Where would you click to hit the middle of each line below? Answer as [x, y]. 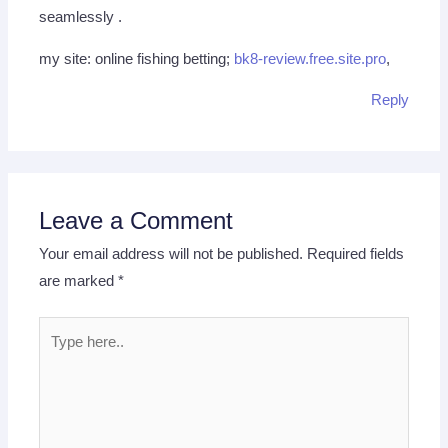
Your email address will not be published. [171, 253]
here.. [57, 355]
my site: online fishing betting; [137, 58]
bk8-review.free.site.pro [310, 58]
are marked [79, 280]
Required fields [356, 253]
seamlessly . [81, 17]
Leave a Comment [136, 220]
